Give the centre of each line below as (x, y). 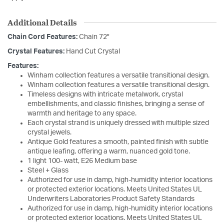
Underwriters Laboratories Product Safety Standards (111, 199)
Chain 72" (94, 37)
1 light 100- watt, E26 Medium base (82, 161)
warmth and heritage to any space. (82, 114)
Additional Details (42, 22)
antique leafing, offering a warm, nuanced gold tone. (109, 152)
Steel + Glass (48, 171)
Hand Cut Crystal (93, 52)
